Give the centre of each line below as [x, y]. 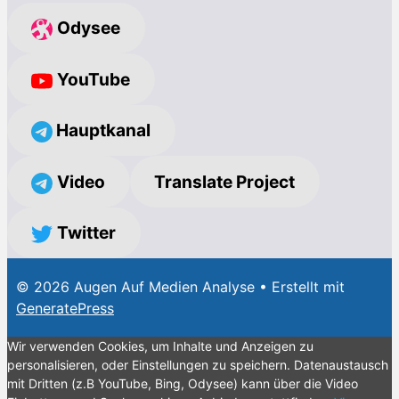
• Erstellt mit [300, 287]
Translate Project [225, 181]
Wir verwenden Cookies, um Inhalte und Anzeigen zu [160, 346]
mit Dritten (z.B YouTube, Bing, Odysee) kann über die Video [183, 384]
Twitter [87, 233]
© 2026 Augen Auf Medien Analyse [135, 287]
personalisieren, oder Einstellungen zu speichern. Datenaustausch [198, 365]
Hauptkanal [102, 130]
